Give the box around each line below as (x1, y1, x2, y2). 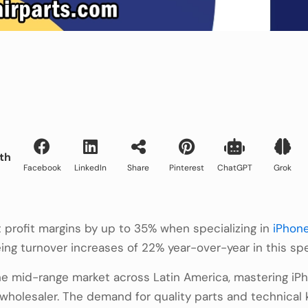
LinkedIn (74, 162, 107, 173)
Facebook (23, 162, 61, 173)
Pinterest (168, 162, 204, 173)
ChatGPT (217, 162, 252, 173)
